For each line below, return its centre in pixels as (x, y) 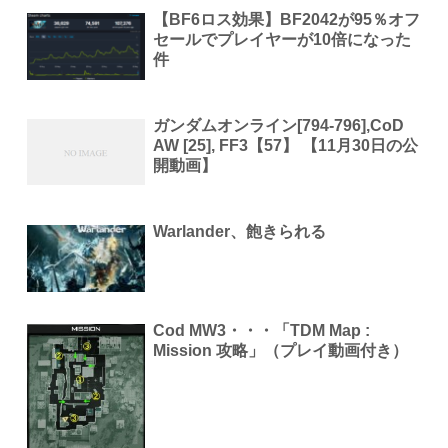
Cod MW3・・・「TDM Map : (262, 331)
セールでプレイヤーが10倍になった (282, 39)
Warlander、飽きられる (240, 232)
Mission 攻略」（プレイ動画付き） (281, 351)
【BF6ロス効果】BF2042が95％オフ (287, 19)
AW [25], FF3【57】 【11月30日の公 (286, 145)
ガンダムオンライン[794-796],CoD (279, 125)
